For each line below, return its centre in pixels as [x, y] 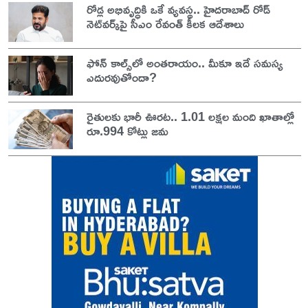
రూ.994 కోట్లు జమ [127, 131]
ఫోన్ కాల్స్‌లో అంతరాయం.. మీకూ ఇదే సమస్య [185, 63]
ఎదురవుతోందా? [121, 77]
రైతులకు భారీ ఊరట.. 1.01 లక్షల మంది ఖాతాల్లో [190, 117]
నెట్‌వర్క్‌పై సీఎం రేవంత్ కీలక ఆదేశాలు [165, 24]
